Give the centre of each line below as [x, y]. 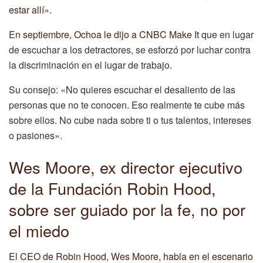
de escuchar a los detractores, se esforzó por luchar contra [130, 50]
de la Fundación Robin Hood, [112, 188]
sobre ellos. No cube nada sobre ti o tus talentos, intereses [130, 120]
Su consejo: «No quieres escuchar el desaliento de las [122, 90]
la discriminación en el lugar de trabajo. [90, 65]
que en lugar [226, 35]
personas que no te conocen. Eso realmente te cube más [127, 105]
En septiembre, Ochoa [56, 35]
